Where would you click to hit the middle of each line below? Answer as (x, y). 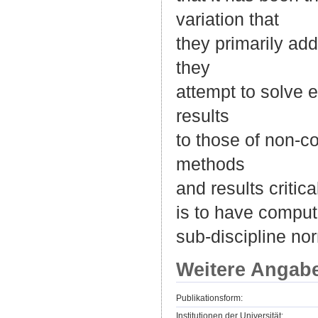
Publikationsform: (209, 298)
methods (210, 164)
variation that (227, 20)
